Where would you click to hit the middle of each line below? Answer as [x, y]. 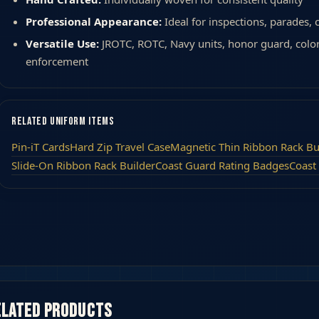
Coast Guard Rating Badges [222, 165]
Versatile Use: [62, 43]
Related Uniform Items [63, 121]
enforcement [57, 61]
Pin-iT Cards [41, 146]
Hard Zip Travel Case [120, 146]
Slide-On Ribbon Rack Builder [83, 165]
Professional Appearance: [94, 21]
